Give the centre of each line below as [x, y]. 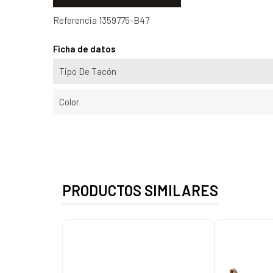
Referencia [75, 20]
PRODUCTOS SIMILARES [140, 190]
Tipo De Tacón [88, 71]
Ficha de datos [84, 48]
